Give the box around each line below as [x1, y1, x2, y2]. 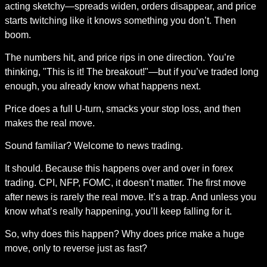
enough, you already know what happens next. [4, 81, 201, 91]
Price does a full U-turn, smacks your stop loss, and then [4, 104, 241, 114]
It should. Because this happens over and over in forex [4, 163, 233, 173]
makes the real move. [4, 118, 95, 128]
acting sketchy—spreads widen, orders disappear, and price [4, 1, 256, 11]
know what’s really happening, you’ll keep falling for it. [4, 206, 232, 216]
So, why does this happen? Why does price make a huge [4, 229, 244, 239]
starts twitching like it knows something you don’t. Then [4, 15, 236, 26]
